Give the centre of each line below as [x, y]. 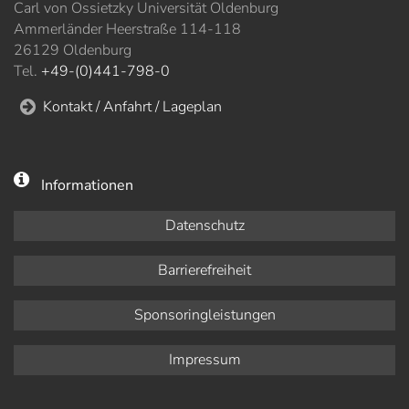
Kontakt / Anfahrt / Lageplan [132, 106]
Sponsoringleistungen [204, 315]
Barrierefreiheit [204, 270]
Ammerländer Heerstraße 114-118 [127, 29]
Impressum [204, 359]
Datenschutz [204, 225]
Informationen [87, 185]
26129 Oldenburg [73, 50]
